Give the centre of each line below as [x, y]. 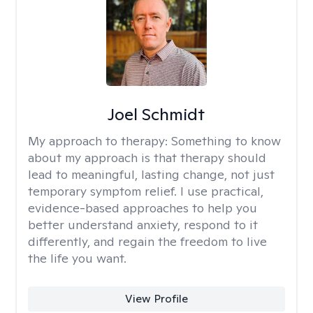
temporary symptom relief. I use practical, [146, 191]
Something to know [226, 141]
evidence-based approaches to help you [143, 208]
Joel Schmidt [156, 114]
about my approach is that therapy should [147, 158]
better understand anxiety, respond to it [143, 225]
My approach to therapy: [100, 141]
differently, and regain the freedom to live [147, 241]
